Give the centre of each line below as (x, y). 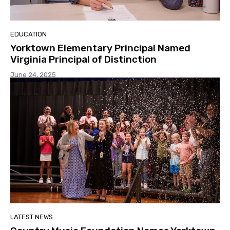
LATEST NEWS (32, 217)
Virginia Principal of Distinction (83, 60)
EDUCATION (28, 34)
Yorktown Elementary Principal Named (100, 48)
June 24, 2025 (33, 75)
